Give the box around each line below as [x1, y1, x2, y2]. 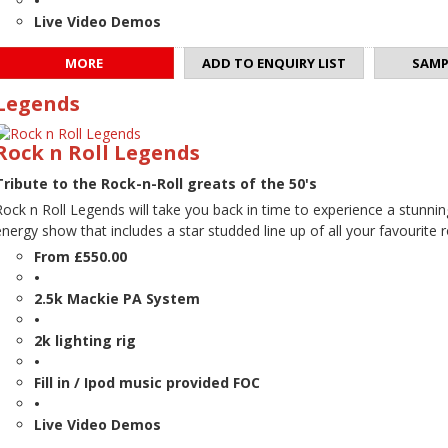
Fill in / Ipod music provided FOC [34, 373, 260, 393]
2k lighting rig [34, 331, 136, 351]
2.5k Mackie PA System [34, 289, 200, 309]
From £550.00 [34, 247, 127, 267]
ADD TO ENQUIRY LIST [202, 54, 346, 73]
